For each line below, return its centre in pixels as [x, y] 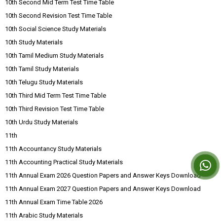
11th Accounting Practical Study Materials [64, 162]
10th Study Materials [34, 42]
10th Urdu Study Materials [41, 122]
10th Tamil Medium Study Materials [54, 55]
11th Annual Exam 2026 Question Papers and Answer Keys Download [103, 175]
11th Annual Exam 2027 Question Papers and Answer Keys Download [103, 189]
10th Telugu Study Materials [44, 82]
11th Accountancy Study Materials [53, 149]
